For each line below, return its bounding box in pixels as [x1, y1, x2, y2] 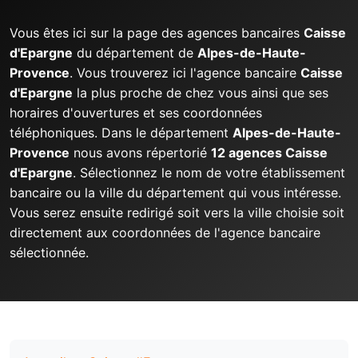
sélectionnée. [10, 245, 89, 261]
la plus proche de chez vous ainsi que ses [73, 85, 328, 101]
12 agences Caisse [211, 145, 328, 161]
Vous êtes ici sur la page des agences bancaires [10, 25, 304, 41]
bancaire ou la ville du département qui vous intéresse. [10, 185, 341, 201]
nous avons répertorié [70, 145, 211, 161]
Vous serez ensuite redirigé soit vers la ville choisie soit [10, 205, 344, 221]
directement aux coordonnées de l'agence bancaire [10, 225, 320, 241]
